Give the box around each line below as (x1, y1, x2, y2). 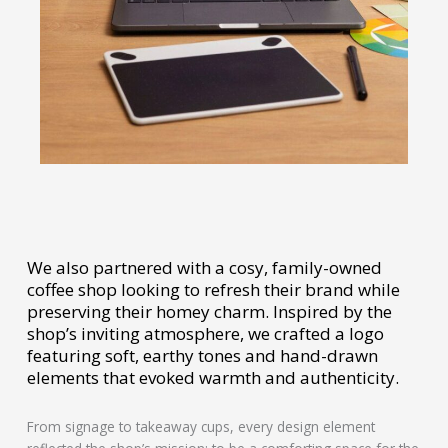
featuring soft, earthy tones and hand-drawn (26, 343, 378, 367)
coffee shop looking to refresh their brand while (26, 277, 400, 301)
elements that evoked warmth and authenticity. (26, 365, 399, 389)
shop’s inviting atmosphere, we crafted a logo (26, 321, 384, 345)
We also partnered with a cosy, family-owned (26, 255, 382, 279)
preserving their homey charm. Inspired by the (26, 299, 392, 323)
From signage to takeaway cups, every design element (26, 416, 375, 436)
